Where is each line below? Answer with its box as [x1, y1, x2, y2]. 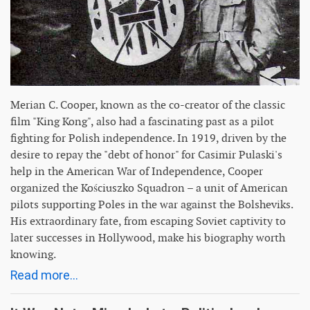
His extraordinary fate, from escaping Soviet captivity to [10, 214, 286, 229]
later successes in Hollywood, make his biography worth [10, 230, 285, 246]
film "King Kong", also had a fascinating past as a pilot [10, 114, 274, 129]
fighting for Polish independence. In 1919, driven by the [10, 131, 286, 146]
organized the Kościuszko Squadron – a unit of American [10, 181, 288, 196]
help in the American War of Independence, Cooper [10, 164, 263, 179]
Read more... [10, 268, 78, 283]
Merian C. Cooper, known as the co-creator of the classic [10, 98, 285, 113]
